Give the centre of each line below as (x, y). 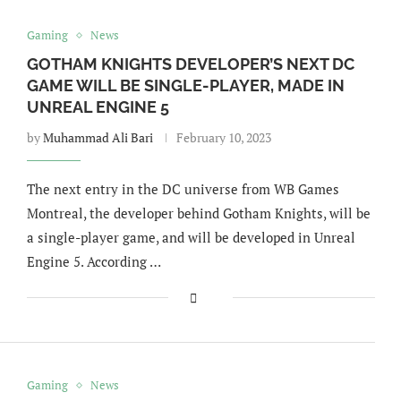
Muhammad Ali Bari (98, 137)
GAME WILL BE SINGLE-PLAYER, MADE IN (185, 85)
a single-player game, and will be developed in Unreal (191, 237)
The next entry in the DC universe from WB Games (183, 189)
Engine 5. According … (94, 261)
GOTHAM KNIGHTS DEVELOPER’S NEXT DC (190, 64)
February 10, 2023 (223, 137)
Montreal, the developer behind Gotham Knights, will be (198, 213)
